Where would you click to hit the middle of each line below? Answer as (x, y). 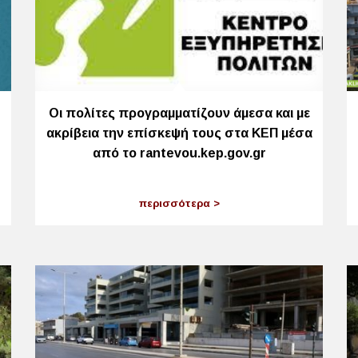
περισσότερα (176, 203)
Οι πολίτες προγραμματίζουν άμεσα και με (179, 113)
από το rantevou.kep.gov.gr (179, 153)
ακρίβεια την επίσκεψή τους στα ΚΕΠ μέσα (179, 133)
